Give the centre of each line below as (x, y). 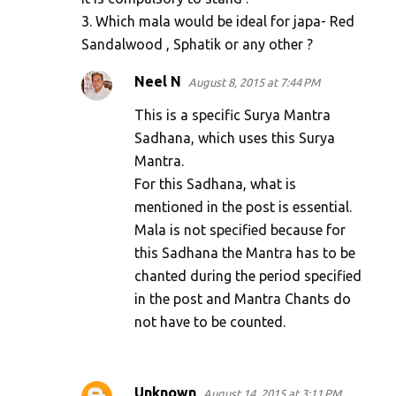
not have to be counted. (210, 322)
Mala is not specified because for (240, 230)
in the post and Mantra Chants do (243, 299)
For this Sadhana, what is (215, 184)
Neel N (158, 82)
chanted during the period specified (248, 276)
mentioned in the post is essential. (243, 207)
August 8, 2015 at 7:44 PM (254, 83)
